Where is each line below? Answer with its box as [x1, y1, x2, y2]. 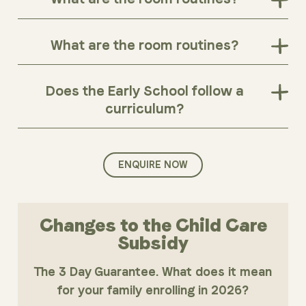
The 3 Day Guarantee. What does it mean [34, 264, 272, 279]
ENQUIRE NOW [118, 159, 188, 171]
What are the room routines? [51, 36, 239, 53]
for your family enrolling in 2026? [57, 283, 249, 298]
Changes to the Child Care [39, 214, 267, 236]
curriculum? [105, 100, 184, 117]
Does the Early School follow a [45, 83, 244, 100]
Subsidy [117, 232, 189, 254]
